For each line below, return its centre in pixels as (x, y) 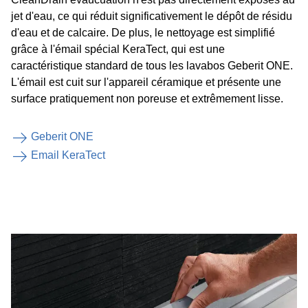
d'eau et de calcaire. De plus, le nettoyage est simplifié (143, 33)
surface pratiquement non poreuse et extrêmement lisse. (147, 99)
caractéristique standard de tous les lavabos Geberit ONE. (152, 66)
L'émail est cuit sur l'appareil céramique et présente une (146, 82)
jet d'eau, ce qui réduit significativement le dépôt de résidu (152, 16)
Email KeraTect (68, 155)
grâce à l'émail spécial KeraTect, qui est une (118, 49)
